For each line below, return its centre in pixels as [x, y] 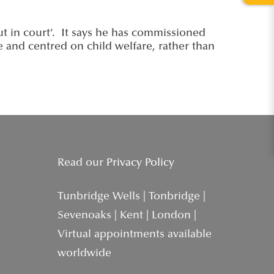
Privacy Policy [141, 163]
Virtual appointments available [135, 235]
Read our [82, 163]
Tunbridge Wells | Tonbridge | [132, 197]
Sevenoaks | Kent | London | [127, 216]
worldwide [85, 254]
